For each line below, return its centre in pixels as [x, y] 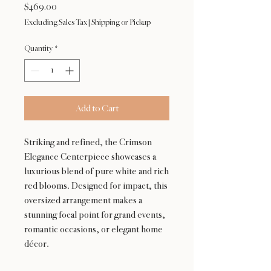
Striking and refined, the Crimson [88, 142]
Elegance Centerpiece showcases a [90, 157]
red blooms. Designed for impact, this [96, 186]
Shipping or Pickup [121, 23]
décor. [37, 244]
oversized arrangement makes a [83, 200]
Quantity [38, 49]
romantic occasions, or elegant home [93, 229]
